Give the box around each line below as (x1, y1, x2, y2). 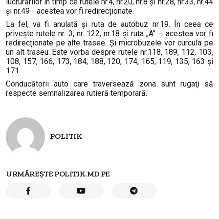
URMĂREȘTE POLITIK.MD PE (6, 169, 110, 178)
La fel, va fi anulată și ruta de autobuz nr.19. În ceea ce (6, 20, 213, 29)
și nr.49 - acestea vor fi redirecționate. (6, 6, 134, 16)
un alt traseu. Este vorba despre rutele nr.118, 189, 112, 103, (6, 47, 213, 57)
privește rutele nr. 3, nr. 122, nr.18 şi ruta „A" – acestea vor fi (6, 29, 213, 38)
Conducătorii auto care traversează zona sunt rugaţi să (6, 79, 213, 88)
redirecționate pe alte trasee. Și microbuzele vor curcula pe (6, 38, 213, 47)
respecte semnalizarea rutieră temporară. (6, 88, 147, 98)
